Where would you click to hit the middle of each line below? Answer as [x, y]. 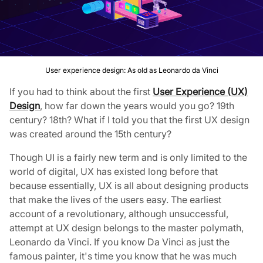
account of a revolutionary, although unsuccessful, [119, 214]
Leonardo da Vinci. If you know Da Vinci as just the [119, 242]
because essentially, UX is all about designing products [129, 186]
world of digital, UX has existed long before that [114, 171]
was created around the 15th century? [90, 134]
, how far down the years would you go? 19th [137, 106]
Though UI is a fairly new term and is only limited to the [128, 157]
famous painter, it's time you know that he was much [123, 256]
